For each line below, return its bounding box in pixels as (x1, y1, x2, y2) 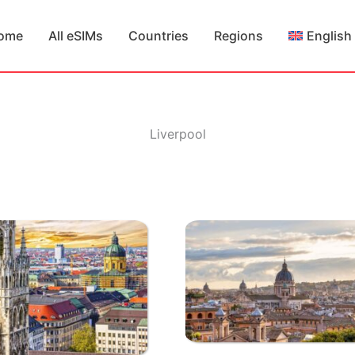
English (307, 28, 353, 44)
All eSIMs (48, 28, 104, 44)
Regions (214, 28, 264, 44)
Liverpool (149, 126, 206, 142)
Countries (128, 28, 189, 44)
